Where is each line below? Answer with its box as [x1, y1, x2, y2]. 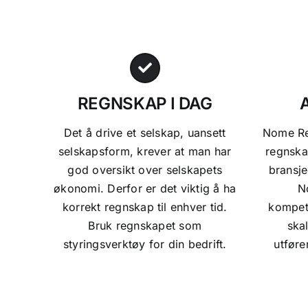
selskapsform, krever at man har [58, 144, 232, 158]
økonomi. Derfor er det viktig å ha [54, 181, 236, 195]
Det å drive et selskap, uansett [64, 125, 226, 140]
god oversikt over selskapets [67, 162, 223, 177]
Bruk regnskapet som [88, 218, 202, 232]
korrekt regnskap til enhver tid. [62, 199, 228, 214]
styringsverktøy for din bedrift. [63, 236, 227, 251]
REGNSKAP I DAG [77, 93, 212, 113]
